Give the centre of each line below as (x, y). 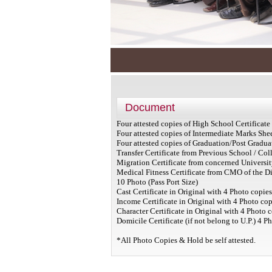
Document (150, 107)
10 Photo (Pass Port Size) (157, 182)
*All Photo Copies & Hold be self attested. (186, 240)
